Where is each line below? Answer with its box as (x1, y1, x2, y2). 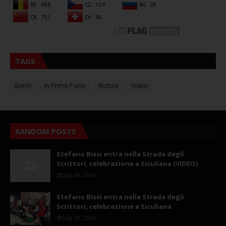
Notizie (98, 81, 119, 90)
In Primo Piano (44, 81, 86, 90)
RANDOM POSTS (15, 126, 76, 136)
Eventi (15, 81, 32, 90)
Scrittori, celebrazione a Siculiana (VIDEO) (56, 158, 198, 168)
